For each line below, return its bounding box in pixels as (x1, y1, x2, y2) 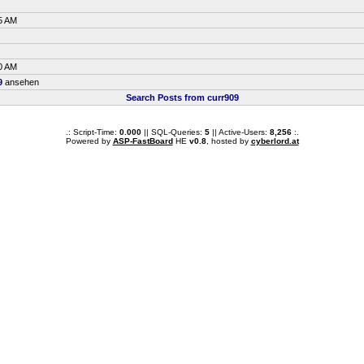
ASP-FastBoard (112, 136, 173, 145)
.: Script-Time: (65, 128, 119, 136)
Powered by (65, 136, 113, 145)
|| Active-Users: (209, 128, 270, 136)
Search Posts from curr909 (125, 93, 239, 102)
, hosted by (206, 136, 251, 145)
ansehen (2, 77, 39, 87)
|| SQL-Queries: (141, 128, 205, 136)
